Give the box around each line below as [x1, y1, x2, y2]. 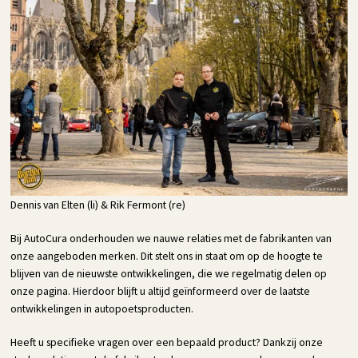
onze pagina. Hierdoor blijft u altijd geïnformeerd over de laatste [10, 284, 311, 299]
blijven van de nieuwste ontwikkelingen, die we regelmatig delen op [10, 266, 328, 281]
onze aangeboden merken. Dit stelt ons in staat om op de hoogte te [10, 249, 324, 264]
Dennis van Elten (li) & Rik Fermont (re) [10, 197, 186, 213]
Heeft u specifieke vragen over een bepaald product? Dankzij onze [10, 335, 324, 350]
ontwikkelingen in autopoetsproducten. [10, 301, 194, 316]
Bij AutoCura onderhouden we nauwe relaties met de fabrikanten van [10, 231, 332, 246]
